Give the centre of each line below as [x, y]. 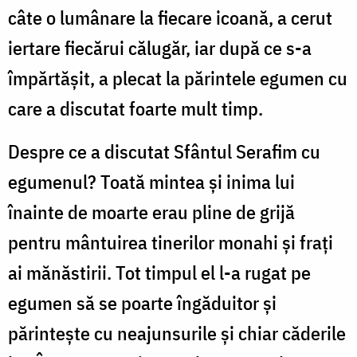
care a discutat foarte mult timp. [135, 109]
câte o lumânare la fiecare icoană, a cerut [170, 18]
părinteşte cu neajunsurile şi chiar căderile [177, 333]
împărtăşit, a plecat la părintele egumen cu [178, 78]
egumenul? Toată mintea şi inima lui [151, 182]
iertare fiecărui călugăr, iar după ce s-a [160, 48]
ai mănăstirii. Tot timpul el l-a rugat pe [159, 273]
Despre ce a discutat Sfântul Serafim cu [164, 152]
